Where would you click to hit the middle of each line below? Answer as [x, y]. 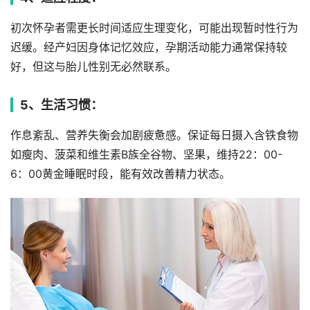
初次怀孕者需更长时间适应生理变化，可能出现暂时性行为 [154, 28]
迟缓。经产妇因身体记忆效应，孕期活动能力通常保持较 [149, 47]
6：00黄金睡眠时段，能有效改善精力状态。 [120, 174]
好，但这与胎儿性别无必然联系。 [93, 66]
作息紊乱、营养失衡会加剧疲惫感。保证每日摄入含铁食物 [154, 135]
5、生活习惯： [62, 104]
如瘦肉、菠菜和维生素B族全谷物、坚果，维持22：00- [146, 154]
